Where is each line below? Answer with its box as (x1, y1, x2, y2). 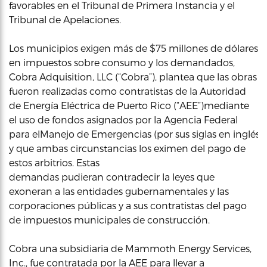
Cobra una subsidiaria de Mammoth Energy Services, (9, 242, 252, 254)
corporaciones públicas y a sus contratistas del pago (9, 199, 247, 211)
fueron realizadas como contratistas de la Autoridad (9, 85, 246, 97)
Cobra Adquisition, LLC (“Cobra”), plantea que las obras (9, 70, 257, 82)
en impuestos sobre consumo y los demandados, (9, 56, 235, 68)
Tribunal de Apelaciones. (9, 13, 123, 25)
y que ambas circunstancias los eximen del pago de (9, 142, 246, 154)
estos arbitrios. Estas (9, 156, 100, 168)
